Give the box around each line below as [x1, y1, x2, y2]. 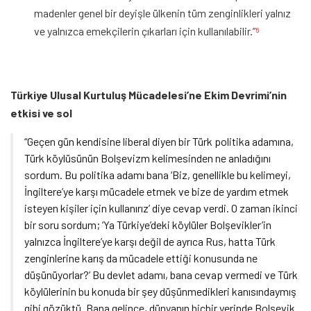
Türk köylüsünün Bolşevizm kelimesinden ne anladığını [24, 151, 271, 165]
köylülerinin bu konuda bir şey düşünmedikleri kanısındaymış [24, 285, 296, 298]
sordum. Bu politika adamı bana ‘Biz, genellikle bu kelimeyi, [24, 168, 291, 181]
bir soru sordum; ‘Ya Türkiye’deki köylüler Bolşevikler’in [24, 218, 271, 231]
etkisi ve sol [10, 106, 72, 119]
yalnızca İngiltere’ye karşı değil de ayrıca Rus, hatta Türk [24, 235, 276, 248]
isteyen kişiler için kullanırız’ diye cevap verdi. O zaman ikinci [24, 201, 298, 215]
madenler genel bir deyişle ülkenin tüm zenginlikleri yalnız [34, 6, 292, 19]
